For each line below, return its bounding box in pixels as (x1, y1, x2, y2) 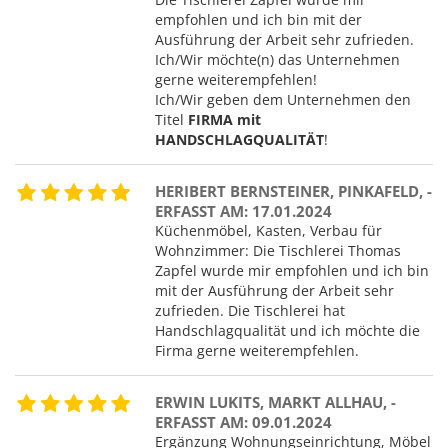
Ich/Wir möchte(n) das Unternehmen (155, 49, 400, 69)
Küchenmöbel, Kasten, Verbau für (155, 220, 382, 240)
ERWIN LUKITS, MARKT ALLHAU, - (155, 391, 396, 412)
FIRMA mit (188, 109, 261, 129)
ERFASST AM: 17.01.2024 (155, 200, 332, 221)
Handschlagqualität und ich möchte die (155, 320, 420, 340)
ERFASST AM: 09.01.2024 (155, 411, 332, 432)
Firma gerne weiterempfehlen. (155, 340, 359, 360)
